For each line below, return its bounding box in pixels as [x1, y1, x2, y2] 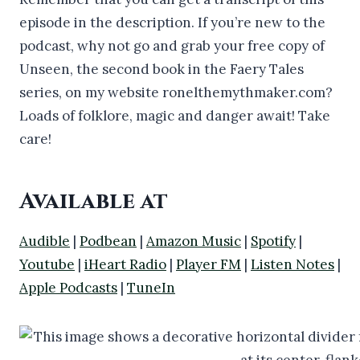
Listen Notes [251, 255, 334, 273]
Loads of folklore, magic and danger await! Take [19, 106, 330, 125]
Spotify [251, 231, 296, 250]
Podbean [80, 231, 137, 250]
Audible [19, 231, 70, 250]
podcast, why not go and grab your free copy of [19, 36, 325, 55]
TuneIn [127, 278, 175, 297]
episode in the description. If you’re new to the [19, 13, 325, 31]
